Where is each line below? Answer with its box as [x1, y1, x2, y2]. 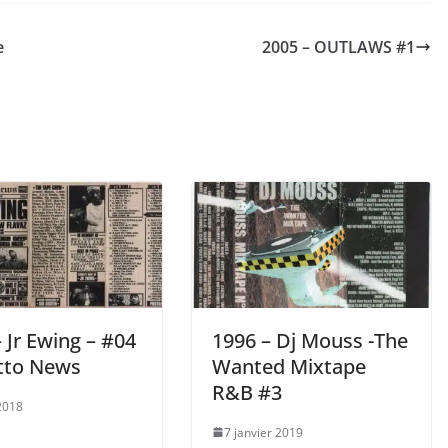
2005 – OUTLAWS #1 [262, 36, 415, 59]
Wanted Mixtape [212, 352, 366, 380]
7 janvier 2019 [224, 423, 303, 441]
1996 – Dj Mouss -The [212, 326, 408, 354]
